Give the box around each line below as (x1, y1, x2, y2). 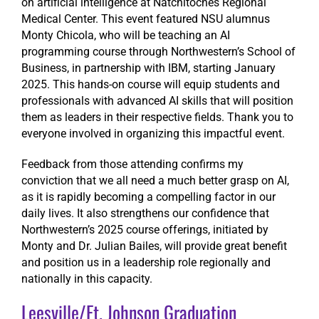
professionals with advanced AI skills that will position (21, 94, 293, 108)
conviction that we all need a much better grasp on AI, (21, 174, 289, 188)
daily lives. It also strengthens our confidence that (21, 206, 269, 221)
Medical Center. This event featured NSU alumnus (21, 12, 270, 26)
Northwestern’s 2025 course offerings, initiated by (21, 223, 268, 237)
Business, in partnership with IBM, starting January (21, 61, 276, 75)
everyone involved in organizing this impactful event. (21, 127, 285, 141)
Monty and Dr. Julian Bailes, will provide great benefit (21, 239, 287, 253)
